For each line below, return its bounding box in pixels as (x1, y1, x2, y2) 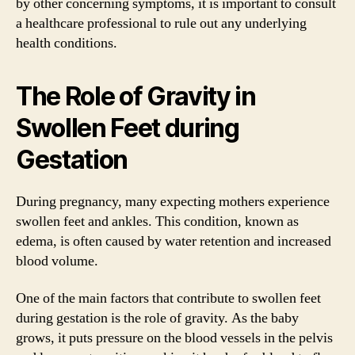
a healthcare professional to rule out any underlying (16, 13, 307, 32)
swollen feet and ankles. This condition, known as (16, 212, 299, 231)
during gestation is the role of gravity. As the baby (16, 309, 299, 327)
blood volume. (16, 251, 98, 270)
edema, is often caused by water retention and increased (16, 231, 331, 250)
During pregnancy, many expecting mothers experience (16, 192, 330, 211)
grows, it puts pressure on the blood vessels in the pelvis (16, 329, 333, 347)
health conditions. (16, 33, 117, 52)
